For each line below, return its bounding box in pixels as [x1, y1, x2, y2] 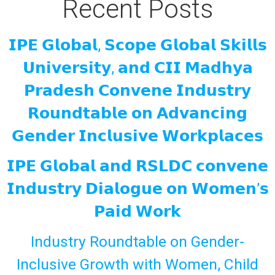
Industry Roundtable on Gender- [31, 233, 244, 251]
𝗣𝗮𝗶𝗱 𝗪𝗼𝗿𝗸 [94, 203, 181, 221]
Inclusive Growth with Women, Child [17, 255, 258, 274]
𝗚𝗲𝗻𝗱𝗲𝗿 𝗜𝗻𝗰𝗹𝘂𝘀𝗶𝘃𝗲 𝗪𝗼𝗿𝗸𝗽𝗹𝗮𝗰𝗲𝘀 [12, 127, 263, 145]
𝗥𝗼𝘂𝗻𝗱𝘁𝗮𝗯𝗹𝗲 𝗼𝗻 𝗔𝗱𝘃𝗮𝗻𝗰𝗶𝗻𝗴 [28, 104, 247, 123]
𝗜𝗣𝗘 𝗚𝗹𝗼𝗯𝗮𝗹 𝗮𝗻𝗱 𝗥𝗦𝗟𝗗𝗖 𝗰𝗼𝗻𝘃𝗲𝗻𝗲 [7, 157, 268, 176]
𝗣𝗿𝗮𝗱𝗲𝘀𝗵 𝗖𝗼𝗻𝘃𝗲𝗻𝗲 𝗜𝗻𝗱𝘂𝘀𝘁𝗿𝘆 [24, 82, 251, 100]
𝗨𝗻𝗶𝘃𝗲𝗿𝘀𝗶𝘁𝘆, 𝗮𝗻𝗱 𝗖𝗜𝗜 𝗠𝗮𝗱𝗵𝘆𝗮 [22, 59, 253, 77]
